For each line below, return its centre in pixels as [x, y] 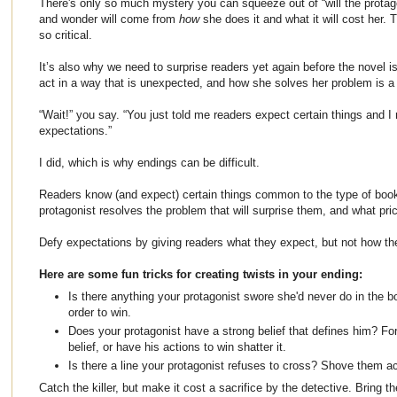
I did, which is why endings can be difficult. [149, 163]
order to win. [100, 312]
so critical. [66, 35]
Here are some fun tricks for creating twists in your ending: [201, 275]
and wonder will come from [109, 19]
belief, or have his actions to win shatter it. [177, 346]
